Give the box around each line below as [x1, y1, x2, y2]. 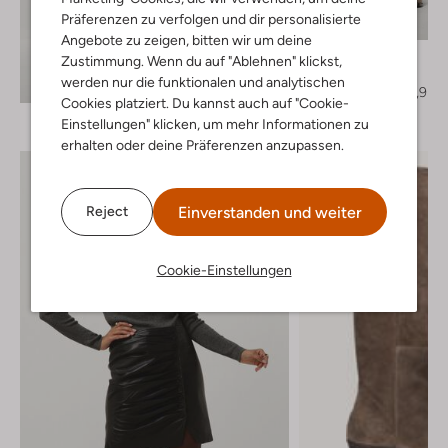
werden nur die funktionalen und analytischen [61, 73, 345, 90]
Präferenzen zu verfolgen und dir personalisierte [61, 10, 361, 27]
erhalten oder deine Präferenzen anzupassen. [61, 136, 344, 153]
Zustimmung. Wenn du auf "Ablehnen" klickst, [61, 52, 342, 69]
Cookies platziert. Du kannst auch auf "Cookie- [61, 94, 349, 111]
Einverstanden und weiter [178, 202, 362, 222]
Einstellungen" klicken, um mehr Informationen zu [61, 115, 369, 132]
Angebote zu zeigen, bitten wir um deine [61, 31, 312, 48]
